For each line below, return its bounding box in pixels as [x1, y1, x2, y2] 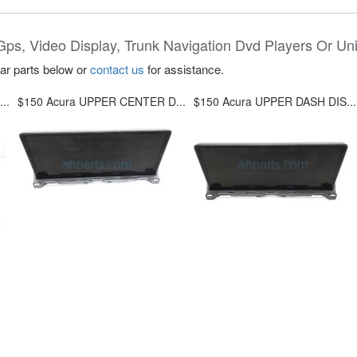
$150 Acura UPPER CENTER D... [18, 93, 186, 109]
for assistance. [144, 61, 224, 77]
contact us [90, 61, 144, 77]
